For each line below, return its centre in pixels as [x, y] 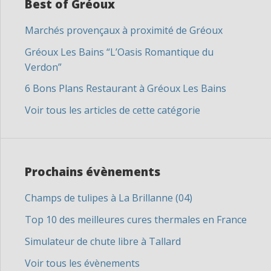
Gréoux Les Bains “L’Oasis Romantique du [119, 52]
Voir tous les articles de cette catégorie [113, 110]
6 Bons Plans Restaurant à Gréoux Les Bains [126, 88]
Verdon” [43, 67]
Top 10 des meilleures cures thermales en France [136, 220]
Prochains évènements [93, 172]
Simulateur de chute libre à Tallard [103, 241]
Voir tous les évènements [82, 263]
